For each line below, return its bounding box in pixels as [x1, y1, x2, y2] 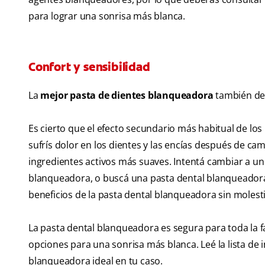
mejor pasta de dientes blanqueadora [40, 89, 214, 102]
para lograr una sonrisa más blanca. [28, 9, 186, 23]
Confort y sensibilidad [28, 59, 150, 75]
